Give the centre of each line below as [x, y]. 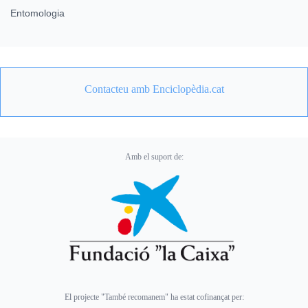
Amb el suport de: [154, 156]
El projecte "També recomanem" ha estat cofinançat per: [154, 297]
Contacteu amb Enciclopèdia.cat [154, 89]
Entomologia [37, 13]
